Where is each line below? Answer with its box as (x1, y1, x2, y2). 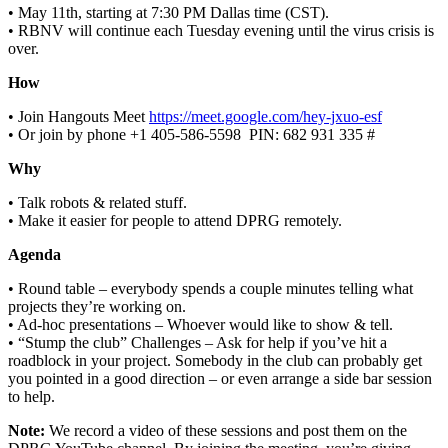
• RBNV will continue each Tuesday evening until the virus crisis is (8, 21, 434, 39)
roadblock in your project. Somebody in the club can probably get (8, 351, 422, 369)
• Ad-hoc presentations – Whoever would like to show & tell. (8, 315, 393, 333)
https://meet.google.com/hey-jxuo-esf (149, 107, 382, 125)
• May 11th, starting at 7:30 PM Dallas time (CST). (8, 3, 329, 21)
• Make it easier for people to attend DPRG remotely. (8, 211, 342, 229)
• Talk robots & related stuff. (8, 193, 187, 211)
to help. (8, 387, 55, 405)
